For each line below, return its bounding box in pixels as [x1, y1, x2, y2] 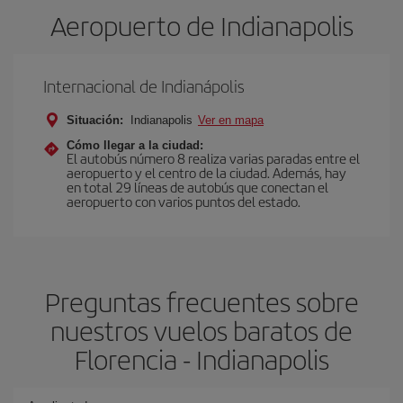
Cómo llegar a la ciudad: [67, 139, 203, 152]
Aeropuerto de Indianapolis [49, 6, 354, 44]
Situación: [67, 113, 123, 127]
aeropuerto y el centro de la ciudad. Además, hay [67, 163, 346, 182]
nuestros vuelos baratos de [50, 311, 353, 349]
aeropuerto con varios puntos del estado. [67, 192, 300, 210]
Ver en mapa [198, 113, 264, 127]
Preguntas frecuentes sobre [44, 282, 359, 320]
